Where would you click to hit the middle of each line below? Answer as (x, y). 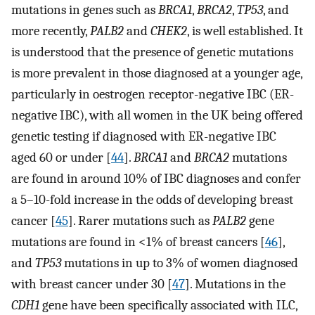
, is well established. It (245, 31)
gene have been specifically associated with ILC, (168, 306)
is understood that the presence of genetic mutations (152, 52)
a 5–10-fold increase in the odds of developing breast (152, 200)
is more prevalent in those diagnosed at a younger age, (157, 73)
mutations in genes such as (85, 10)
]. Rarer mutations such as (140, 221)
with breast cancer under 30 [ (92, 284)
